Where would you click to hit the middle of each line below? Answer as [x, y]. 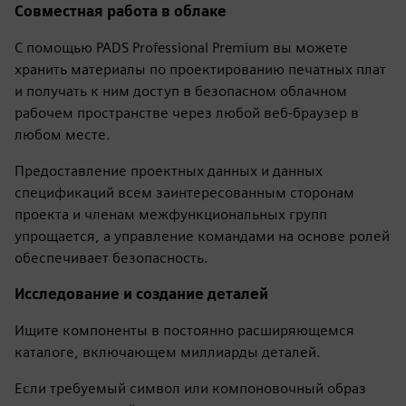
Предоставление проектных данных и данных [169, 171]
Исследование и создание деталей [141, 295]
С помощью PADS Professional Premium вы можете [181, 48]
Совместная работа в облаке [121, 12]
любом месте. [63, 135]
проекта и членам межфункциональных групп [171, 215]
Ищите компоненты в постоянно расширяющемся [184, 331]
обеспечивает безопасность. [111, 258]
